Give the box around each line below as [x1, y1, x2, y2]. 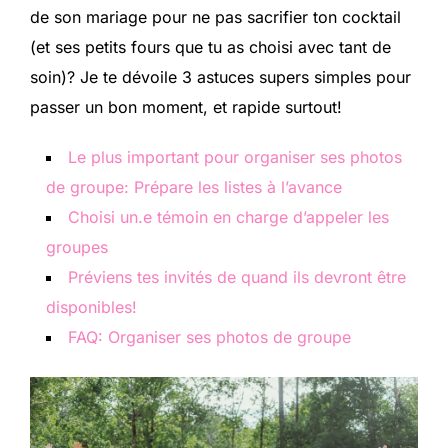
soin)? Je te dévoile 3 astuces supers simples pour [30, 67, 411, 87]
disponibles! [46, 297, 137, 317]
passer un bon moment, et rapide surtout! [30, 97, 342, 117]
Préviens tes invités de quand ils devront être [68, 267, 406, 287]
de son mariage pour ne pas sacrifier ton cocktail [30, 7, 401, 27]
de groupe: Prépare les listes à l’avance [46, 177, 342, 197]
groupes [46, 237, 108, 257]
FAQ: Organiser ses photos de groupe [68, 327, 351, 347]
